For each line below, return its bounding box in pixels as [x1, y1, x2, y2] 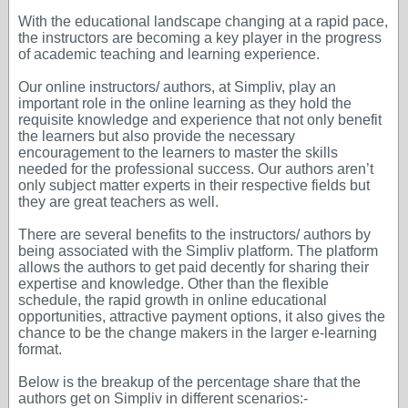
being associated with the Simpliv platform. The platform [18, 243, 378, 259]
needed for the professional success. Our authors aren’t [18, 161, 373, 177]
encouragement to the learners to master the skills [18, 145, 338, 160]
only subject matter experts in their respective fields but [18, 178, 370, 193]
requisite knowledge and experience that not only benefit [18, 112, 382, 127]
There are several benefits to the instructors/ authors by [18, 227, 371, 242]
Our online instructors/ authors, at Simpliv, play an [18, 79, 336, 95]
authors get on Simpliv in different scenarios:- [18, 391, 308, 406]
